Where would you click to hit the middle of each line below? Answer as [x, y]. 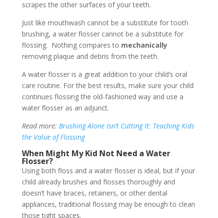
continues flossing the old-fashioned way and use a [102, 96]
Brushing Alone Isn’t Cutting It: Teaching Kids [126, 126]
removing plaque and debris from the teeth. [90, 56]
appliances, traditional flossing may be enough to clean [108, 204]
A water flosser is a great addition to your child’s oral [104, 74]
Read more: [40, 126]
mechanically [144, 45]
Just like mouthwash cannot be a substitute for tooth [105, 22]
